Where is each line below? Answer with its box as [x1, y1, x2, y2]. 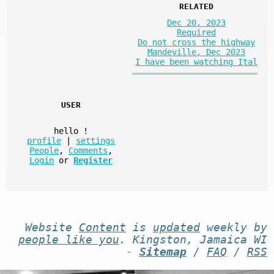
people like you [18, 233, 119, 246]
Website [24, 221, 79, 234]
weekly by [199, 221, 267, 234]
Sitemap [139, 245, 187, 258]
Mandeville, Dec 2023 [147, 46, 246, 57]
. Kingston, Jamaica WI [119, 233, 267, 246]
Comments [68, 145, 108, 155]
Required [177, 27, 217, 37]
